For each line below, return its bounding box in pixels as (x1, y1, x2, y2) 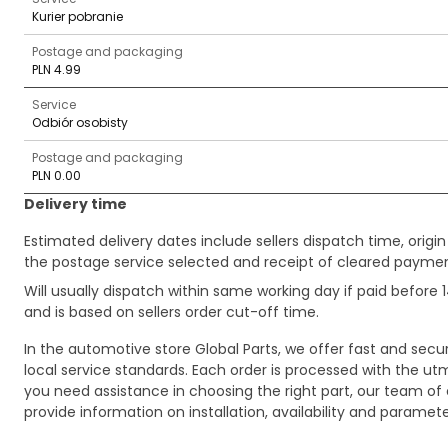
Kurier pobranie (32, 8, 123, 25)
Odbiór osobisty (32, 114, 128, 131)
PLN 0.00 (32, 167, 81, 184)
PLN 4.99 (32, 61, 81, 78)
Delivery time (24, 194, 127, 214)
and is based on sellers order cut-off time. (24, 302, 319, 322)
